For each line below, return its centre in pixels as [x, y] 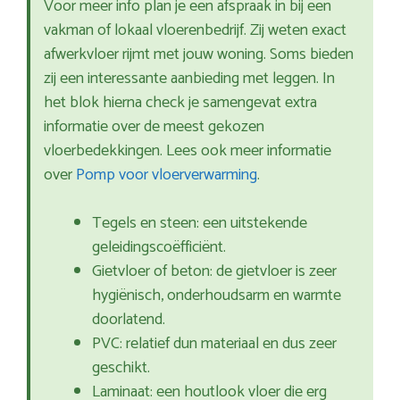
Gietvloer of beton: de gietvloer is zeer [214, 272]
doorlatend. [129, 320]
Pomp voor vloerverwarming [167, 175]
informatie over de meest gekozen [154, 127]
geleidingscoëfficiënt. [159, 248]
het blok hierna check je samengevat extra [180, 103]
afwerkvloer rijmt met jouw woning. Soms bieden [199, 55]
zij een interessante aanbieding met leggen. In [189, 79]
